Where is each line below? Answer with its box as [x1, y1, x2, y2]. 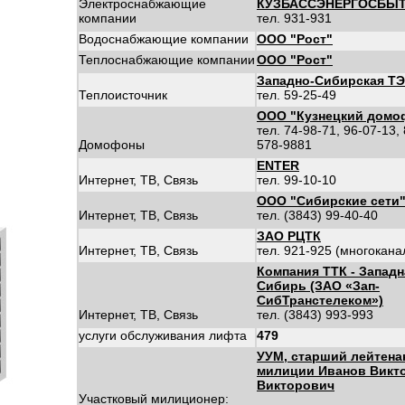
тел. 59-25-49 [257, 88, 336, 102]
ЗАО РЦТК [257, 229, 321, 243]
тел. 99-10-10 [257, 173, 336, 187]
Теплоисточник [79, 88, 167, 102]
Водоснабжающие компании [79, 32, 249, 46]
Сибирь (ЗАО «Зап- [257, 278, 380, 293]
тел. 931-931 [257, 11, 332, 25]
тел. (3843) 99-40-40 [257, 208, 378, 222]
